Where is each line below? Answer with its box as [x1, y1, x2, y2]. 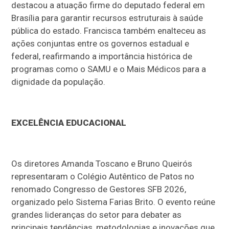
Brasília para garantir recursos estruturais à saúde [11, 12, 203, 23]
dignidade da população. [11, 76, 106, 87]
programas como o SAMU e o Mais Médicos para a [11, 63, 207, 74]
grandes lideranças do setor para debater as [11, 209, 182, 220]
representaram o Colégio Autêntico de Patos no [11, 171, 195, 181]
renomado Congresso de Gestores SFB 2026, [11, 184, 187, 194]
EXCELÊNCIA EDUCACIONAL [11, 117, 127, 128]
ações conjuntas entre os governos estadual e [11, 38, 190, 49]
